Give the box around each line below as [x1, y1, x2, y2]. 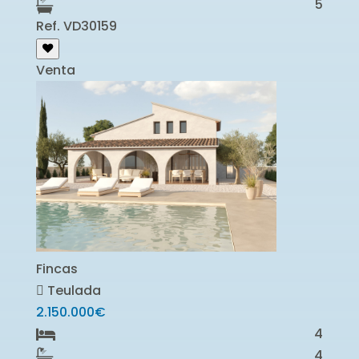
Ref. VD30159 [35, 17, 117, 36]
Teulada [43, 281, 101, 301]
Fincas [35, 260, 78, 279]
